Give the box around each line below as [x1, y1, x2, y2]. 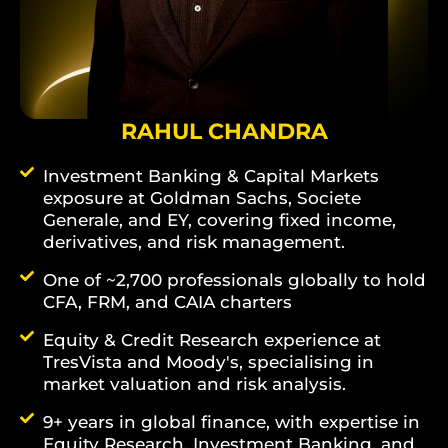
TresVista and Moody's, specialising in [42, 351, 374, 372]
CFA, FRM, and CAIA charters [42, 291, 292, 312]
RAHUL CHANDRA [120, 117, 328, 145]
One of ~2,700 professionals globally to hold [42, 269, 426, 290]
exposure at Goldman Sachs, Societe [42, 187, 361, 208]
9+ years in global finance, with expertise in [42, 411, 420, 432]
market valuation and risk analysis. [42, 373, 346, 394]
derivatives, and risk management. [42, 231, 345, 252]
